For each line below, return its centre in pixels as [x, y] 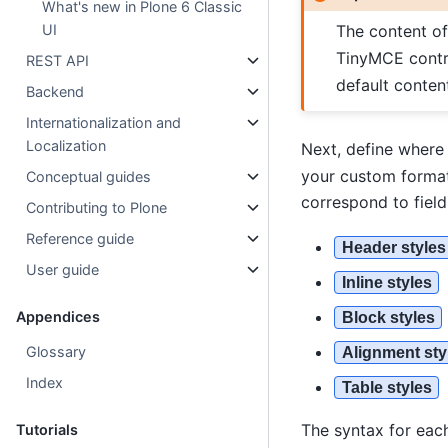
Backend [55, 92]
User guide [63, 270]
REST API [58, 61]
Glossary [56, 352]
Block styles [388, 317]
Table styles [386, 387]
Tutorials [47, 430]
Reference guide [80, 239]
